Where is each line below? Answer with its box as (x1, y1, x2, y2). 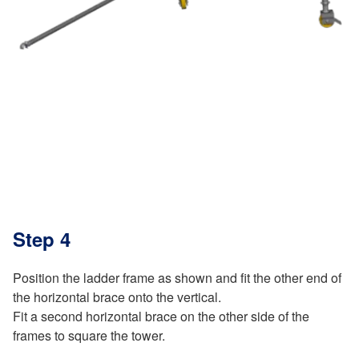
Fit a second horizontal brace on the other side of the (13, 306, 309, 325)
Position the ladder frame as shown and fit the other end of (13, 268, 341, 287)
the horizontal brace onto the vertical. (13, 287, 221, 306)
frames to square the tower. (13, 325, 165, 345)
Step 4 (13, 224, 71, 252)
